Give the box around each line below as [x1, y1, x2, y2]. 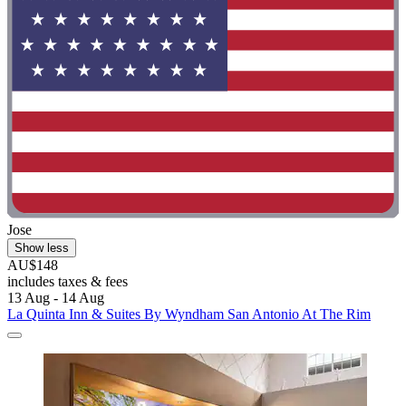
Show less [14, 240, 69, 255]
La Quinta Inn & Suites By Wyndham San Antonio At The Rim [7, 305, 371, 322]
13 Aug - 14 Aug [7, 289, 104, 305]
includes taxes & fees [7, 273, 128, 289]
